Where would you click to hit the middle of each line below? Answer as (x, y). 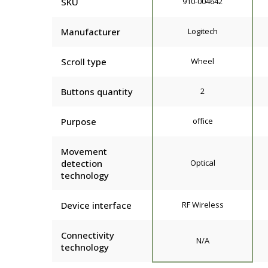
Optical (202, 162)
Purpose (79, 121)
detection (82, 163)
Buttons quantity (97, 91)
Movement (84, 151)
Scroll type (84, 61)
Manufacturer (91, 31)
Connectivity (88, 235)
